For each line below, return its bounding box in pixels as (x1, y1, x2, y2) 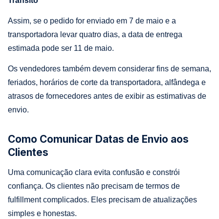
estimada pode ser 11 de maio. (8, 44, 114, 52)
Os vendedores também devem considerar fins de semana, (8, 64, 211, 73)
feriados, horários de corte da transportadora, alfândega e (8, 78, 206, 87)
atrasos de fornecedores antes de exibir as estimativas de (8, 91, 206, 100)
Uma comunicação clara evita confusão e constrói (8, 168, 180, 176)
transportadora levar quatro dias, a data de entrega (8, 30, 182, 39)
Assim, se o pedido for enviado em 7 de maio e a (8, 16, 176, 25)
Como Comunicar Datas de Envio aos (8, 132, 189, 145)
